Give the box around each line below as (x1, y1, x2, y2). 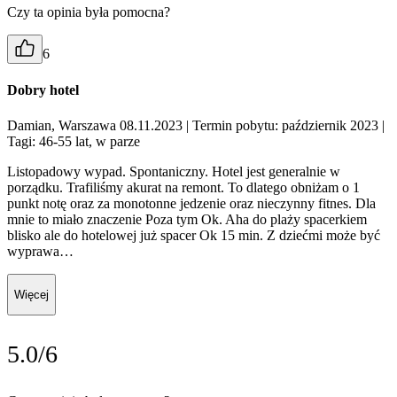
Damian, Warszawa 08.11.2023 (7, 117, 186, 133)
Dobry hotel (7, 82, 79, 98)
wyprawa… (7, 243, 74, 259)
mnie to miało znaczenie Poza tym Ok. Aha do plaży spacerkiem (7, 211, 367, 227)
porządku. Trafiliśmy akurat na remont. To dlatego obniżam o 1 (7, 179, 360, 195)
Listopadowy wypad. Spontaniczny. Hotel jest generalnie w (7, 163, 340, 179)
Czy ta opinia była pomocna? (7, 4, 170, 20)
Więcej (14, 287, 49, 301)
